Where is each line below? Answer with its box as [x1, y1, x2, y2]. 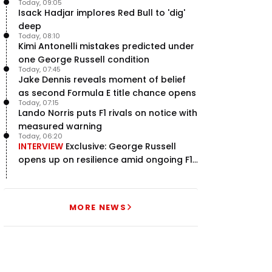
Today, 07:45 [18, 64, 61, 74]
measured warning [18, 120, 102, 132]
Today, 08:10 [18, 30, 60, 41]
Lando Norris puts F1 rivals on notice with [18, 106, 197, 119]
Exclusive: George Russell [66, 140, 176, 152]
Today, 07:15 [18, 97, 59, 107]
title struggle [18, 166, 75, 179]
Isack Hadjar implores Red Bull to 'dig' [18, 6, 185, 19]
